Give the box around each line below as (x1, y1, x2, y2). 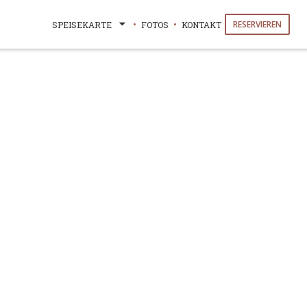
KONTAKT (181, 19, 221, 30)
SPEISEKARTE (51, 19, 112, 30)
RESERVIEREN (232, 19, 282, 30)
